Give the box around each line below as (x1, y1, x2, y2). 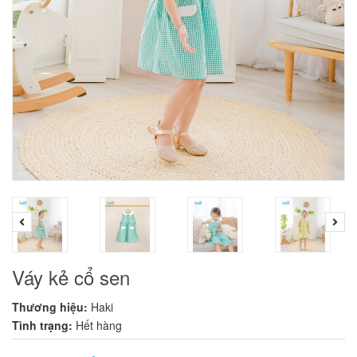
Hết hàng (76, 317, 122, 334)
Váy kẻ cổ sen (12, 263, 130, 292)
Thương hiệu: (12, 299, 88, 316)
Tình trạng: (12, 317, 73, 334)
